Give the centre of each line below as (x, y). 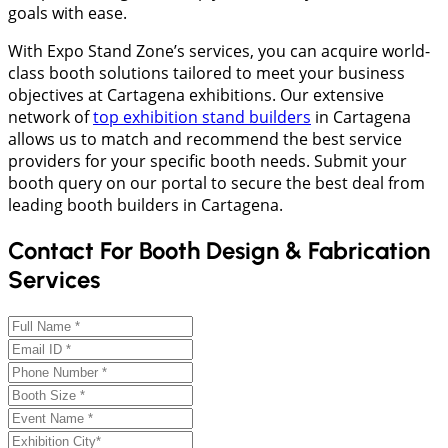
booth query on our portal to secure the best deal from (216, 182)
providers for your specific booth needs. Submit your (207, 160)
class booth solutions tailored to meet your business (206, 72)
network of (50, 116)
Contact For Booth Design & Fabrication (219, 250)
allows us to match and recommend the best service (205, 138)
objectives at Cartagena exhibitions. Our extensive (196, 94)
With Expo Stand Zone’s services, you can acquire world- (219, 50)
